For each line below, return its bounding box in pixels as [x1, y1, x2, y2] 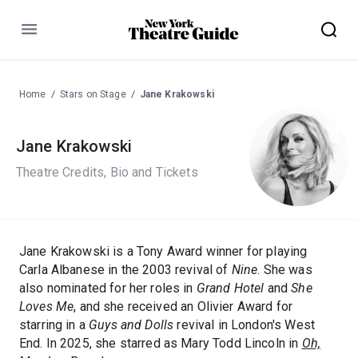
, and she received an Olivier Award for [74, 298, 293, 314]
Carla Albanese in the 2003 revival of [19, 261, 232, 277]
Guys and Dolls [89, 316, 174, 332]
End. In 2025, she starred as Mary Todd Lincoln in [19, 335, 302, 351]
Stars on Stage [59, 88, 126, 100]
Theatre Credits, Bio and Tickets [16, 165, 198, 181]
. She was [257, 261, 312, 277]
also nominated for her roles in [19, 280, 197, 296]
